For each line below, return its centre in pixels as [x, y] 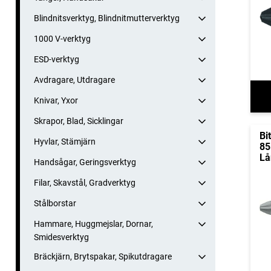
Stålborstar [55, 204]
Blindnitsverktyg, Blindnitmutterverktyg [107, 18]
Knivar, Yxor [56, 101]
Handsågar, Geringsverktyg [85, 162]
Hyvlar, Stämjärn [65, 142]
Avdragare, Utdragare [74, 80]
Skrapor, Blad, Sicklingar [79, 121]
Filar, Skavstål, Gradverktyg [85, 183]
